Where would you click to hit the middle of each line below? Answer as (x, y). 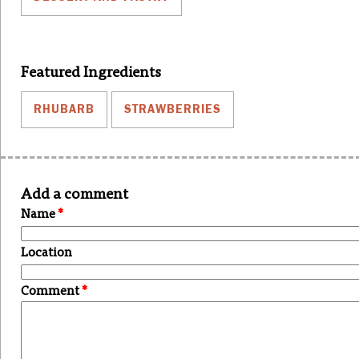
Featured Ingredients (91, 73)
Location (46, 253)
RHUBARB (64, 109)
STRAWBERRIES (173, 109)
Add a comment (75, 195)
